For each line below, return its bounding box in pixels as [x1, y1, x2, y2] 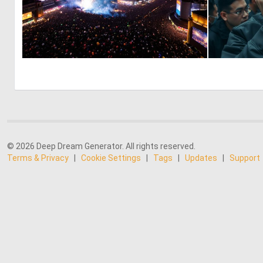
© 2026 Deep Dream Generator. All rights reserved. [7, 141, 195, 151]
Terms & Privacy [7, 153, 69, 163]
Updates [185, 153, 217, 163]
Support [230, 153, 260, 163]
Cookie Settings [81, 153, 141, 163]
